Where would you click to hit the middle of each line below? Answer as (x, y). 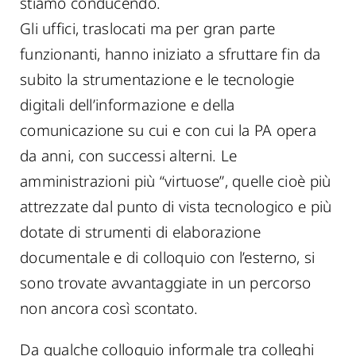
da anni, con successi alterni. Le (129, 156)
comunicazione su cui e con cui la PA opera (168, 130)
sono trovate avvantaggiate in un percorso (166, 283)
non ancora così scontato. (109, 308)
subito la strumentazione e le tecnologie (157, 79)
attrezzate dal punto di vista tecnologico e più (176, 207)
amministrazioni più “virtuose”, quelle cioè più (176, 181)
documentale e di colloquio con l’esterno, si (168, 257)
